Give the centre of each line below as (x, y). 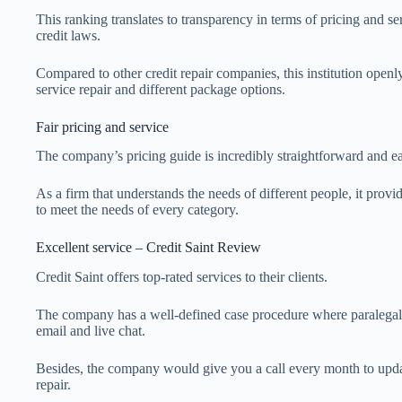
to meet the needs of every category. (137, 210)
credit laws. (68, 35)
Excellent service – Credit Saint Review (149, 248)
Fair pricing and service (102, 127)
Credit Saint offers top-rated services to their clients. (182, 277)
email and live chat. (91, 331)
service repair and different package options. (161, 89)
